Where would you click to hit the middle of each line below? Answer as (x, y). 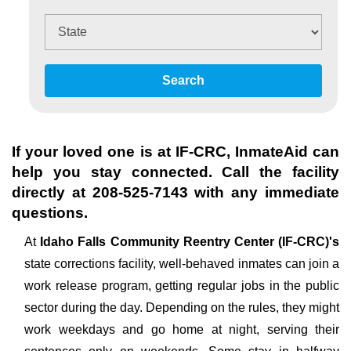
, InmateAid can (282, 152)
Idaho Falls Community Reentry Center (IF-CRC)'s (190, 242)
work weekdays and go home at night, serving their (182, 329)
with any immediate (264, 192)
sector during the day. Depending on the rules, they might (182, 308)
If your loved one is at (94, 152)
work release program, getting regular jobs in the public (182, 286)
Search (183, 80)
